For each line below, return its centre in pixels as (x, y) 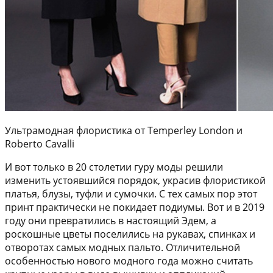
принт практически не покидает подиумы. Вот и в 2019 (135, 207)
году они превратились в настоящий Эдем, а (111, 220)
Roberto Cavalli (40, 144)
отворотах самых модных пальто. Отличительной (122, 247)
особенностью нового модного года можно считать (129, 261)
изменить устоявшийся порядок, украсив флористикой (135, 180)
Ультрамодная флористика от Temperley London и (124, 130)
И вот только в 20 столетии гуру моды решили (114, 167)
